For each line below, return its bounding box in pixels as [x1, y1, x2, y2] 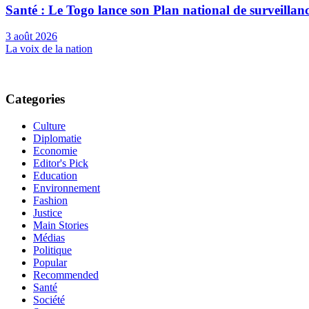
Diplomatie [33, 132, 81, 144]
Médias [33, 231, 65, 243]
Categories [6, 92, 65, 107]
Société [33, 293, 65, 306]
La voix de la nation [6, 43, 92, 55]
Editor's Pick [33, 157, 88, 169]
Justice [33, 206, 62, 219]
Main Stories [33, 219, 88, 231]
